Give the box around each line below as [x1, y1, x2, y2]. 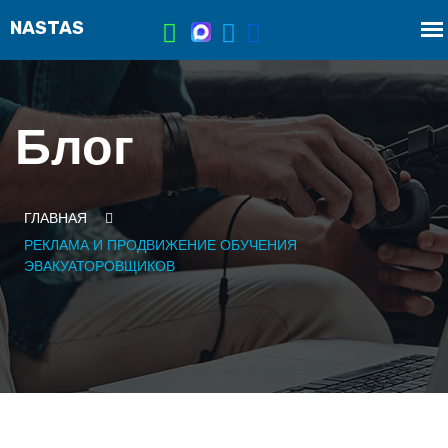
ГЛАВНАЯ [24, 210, 87, 226]
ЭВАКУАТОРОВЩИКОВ [24, 258, 175, 274]
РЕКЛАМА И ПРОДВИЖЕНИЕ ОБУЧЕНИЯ [24, 237, 297, 253]
